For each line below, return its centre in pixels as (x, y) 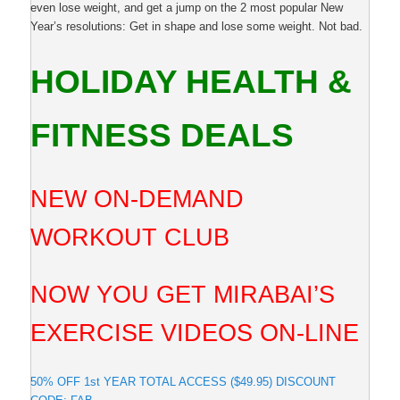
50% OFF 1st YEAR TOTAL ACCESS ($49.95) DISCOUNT (183, 381)
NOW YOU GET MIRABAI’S (183, 295)
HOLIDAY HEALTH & (192, 82)
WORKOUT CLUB (130, 238)
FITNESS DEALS (162, 135)
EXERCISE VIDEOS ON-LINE (199, 333)
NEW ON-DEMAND (137, 200)
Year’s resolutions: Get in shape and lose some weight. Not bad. (197, 27)
